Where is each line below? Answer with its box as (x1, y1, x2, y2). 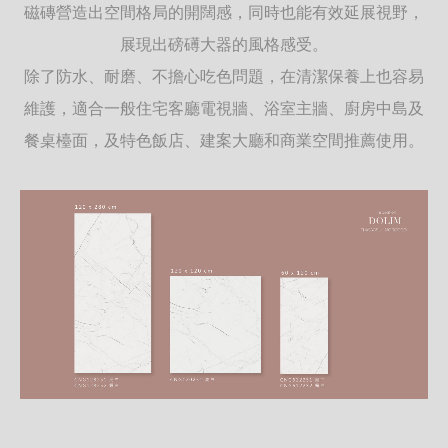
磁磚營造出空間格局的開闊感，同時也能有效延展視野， (24, 5, 424, 23)
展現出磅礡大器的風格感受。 (120, 37, 328, 55)
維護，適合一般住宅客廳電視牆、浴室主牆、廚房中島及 (24, 101, 424, 119)
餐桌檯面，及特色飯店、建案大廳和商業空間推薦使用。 (24, 133, 424, 151)
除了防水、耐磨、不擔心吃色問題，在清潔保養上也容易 (24, 69, 424, 87)
